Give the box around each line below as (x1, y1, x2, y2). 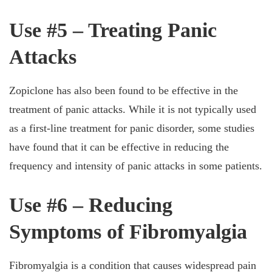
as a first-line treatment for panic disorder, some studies (9, 122, 254, 134)
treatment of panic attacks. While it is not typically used (9, 103, 256, 115)
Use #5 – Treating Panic (9, 19, 217, 41)
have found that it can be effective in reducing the (9, 141, 229, 153)
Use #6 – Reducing (9, 194, 172, 216)
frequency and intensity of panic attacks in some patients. (9, 160, 262, 172)
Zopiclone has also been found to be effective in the (9, 84, 238, 97)
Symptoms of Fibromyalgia (9, 220, 247, 243)
